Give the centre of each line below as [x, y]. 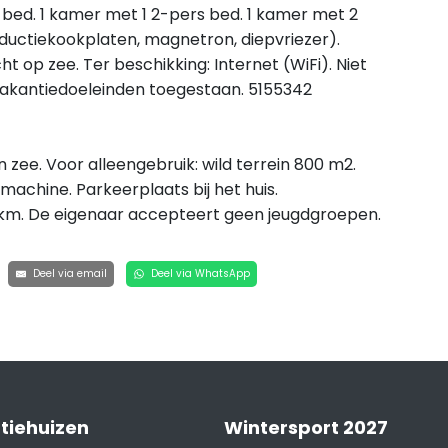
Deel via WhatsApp [198, 273]
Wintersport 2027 [306, 427]
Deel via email [68, 273]
